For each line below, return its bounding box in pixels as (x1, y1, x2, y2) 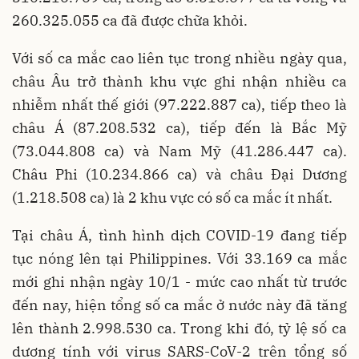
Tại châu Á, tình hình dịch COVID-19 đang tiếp (12, 225, 347, 244)
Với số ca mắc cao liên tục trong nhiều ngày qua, (12, 48, 347, 67)
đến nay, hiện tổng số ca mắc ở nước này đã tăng (12, 295, 347, 314)
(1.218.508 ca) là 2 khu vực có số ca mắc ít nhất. (12, 188, 333, 207)
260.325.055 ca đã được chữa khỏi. (12, 10, 248, 30)
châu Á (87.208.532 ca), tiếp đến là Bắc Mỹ (12, 118, 347, 137)
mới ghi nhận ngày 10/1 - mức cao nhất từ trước (12, 272, 347, 291)
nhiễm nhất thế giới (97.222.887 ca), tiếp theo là (12, 95, 347, 114)
